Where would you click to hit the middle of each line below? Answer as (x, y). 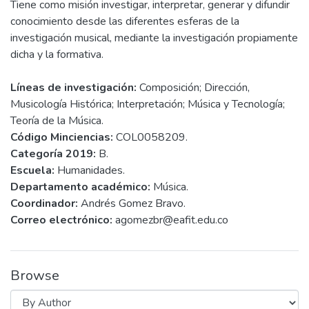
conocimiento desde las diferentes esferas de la (125, 22)
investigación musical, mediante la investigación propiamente (154, 38)
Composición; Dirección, (193, 88)
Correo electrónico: (61, 220)
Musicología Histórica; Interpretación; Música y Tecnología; (148, 104)
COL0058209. (150, 138)
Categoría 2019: (53, 154)
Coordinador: (44, 204)
